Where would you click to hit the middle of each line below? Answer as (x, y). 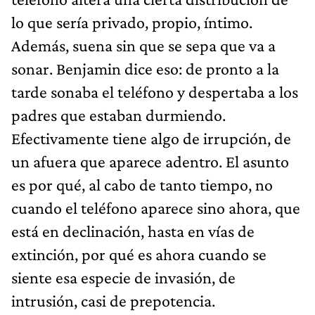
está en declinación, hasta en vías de (133, 231)
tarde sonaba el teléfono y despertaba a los (155, 91)
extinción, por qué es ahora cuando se (139, 254)
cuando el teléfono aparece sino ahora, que (156, 207)
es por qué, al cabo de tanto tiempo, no (142, 184)
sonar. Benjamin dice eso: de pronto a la (145, 68)
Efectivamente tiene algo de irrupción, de (151, 138)
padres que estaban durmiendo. (118, 115)
